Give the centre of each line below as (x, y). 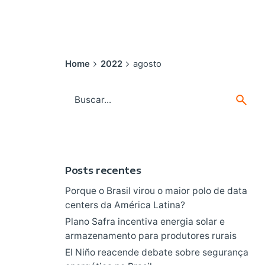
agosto (147, 64)
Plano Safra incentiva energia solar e (145, 222)
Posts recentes (103, 170)
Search (79, 93)
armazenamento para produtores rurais (151, 236)
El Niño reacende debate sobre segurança (157, 253)
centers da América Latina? (125, 205)
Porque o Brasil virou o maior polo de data (156, 191)
